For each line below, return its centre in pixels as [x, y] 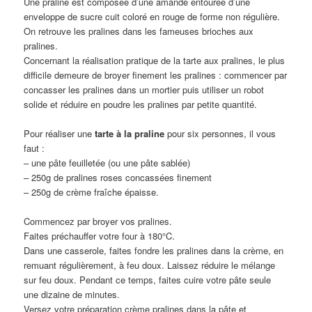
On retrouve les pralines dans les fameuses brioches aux [139, 31]
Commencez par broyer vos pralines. [98, 221]
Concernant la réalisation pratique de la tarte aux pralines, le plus [155, 61]
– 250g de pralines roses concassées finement [118, 178]
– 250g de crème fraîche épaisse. [92, 192]
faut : [34, 148]
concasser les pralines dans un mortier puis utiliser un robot [144, 90]
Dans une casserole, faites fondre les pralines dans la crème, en [154, 251]
